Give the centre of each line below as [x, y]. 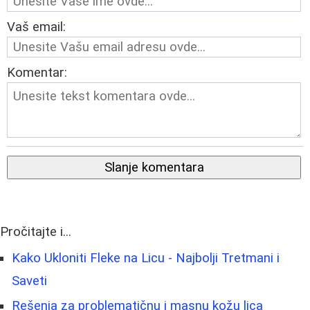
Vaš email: [36, 27]
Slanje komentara [154, 167]
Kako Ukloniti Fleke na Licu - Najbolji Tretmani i [146, 258]
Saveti [29, 281]
